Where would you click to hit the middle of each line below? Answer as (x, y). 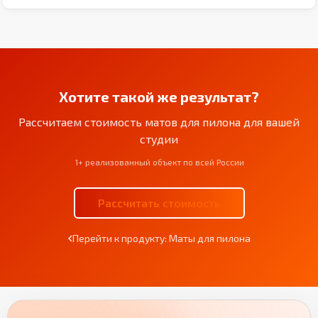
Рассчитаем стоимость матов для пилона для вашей (159, 121)
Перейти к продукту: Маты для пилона (161, 238)
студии (159, 138)
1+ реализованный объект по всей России (159, 161)
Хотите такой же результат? (159, 96)
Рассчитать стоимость (159, 202)
